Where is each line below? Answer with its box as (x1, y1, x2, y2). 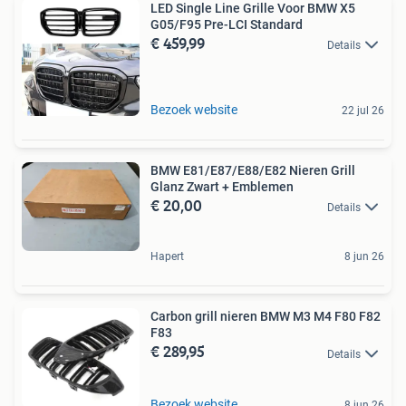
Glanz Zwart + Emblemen (150, 179, 294, 195)
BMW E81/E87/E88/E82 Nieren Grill (150, 163, 355, 179)
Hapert (150, 250, 184, 264)
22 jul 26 (342, 104, 384, 118)
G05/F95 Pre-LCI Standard (150, 17, 303, 33)
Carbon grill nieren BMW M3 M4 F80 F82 (150, 309, 381, 324)
